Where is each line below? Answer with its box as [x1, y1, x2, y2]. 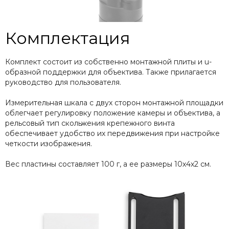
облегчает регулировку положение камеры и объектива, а [5, 108, 220, 118]
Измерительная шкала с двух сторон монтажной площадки [5, 98, 223, 107]
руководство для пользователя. [5, 77, 121, 87]
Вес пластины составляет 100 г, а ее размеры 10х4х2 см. [5, 159, 211, 169]
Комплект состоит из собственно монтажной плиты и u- [5, 57, 212, 66]
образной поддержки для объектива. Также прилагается [5, 67, 216, 77]
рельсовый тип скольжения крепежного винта [5, 118, 175, 128]
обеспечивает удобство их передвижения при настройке [5, 128, 220, 138]
